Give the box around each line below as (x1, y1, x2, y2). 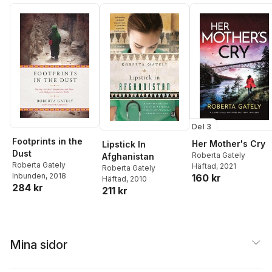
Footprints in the (12, 135, 83, 146)
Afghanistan (102, 151, 154, 161)
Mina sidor (10, 237, 67, 252)
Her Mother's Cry (192, 138, 265, 149)
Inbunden (12, 171, 46, 180)
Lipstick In (102, 138, 146, 149)
